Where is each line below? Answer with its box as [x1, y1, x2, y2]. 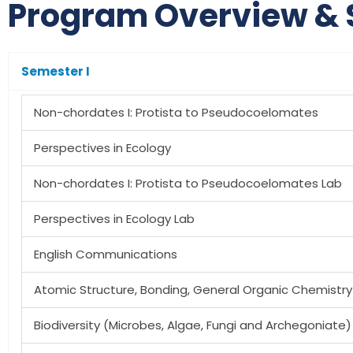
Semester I [21, 63, 90, 80]
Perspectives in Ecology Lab [34, 210, 195, 227]
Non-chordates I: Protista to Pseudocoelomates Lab [34, 175, 342, 191]
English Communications [34, 246, 177, 262]
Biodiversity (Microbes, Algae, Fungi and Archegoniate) [34, 317, 351, 333]
